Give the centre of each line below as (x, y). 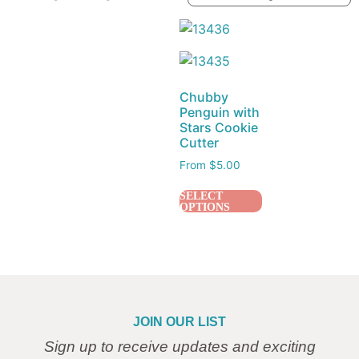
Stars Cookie (219, 127)
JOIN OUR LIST (179, 322)
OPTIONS (205, 207)
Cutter (199, 142)
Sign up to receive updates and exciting (179, 347)
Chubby (204, 97)
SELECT (201, 196)
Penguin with (220, 112)
